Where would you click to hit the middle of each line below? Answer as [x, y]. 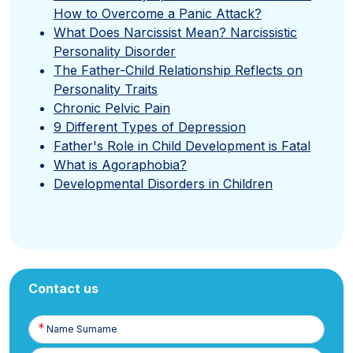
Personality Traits [106, 89]
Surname [49, 336]
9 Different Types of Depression [150, 127]
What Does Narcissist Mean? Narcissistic [175, 33]
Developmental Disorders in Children [163, 184]
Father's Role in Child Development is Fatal [182, 146]
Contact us [63, 289]
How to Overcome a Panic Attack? [158, 14]
